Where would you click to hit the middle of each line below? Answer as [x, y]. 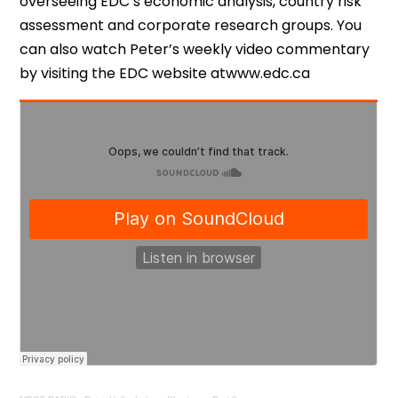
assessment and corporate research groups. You [191, 25]
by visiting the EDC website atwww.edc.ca [165, 73]
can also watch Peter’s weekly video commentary [195, 49]
